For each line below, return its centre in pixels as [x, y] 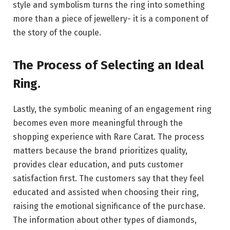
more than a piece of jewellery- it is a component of [111, 18]
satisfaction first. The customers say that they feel [108, 179]
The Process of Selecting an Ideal [108, 65]
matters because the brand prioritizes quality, [100, 151]
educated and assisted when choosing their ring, [106, 193]
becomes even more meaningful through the [98, 123]
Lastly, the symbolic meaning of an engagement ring [112, 109]
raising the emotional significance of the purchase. [109, 206]
